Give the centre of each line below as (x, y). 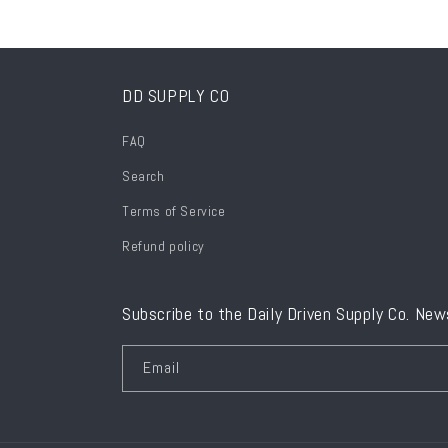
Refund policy (163, 246)
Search (143, 176)
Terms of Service (174, 211)
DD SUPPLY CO (176, 95)
